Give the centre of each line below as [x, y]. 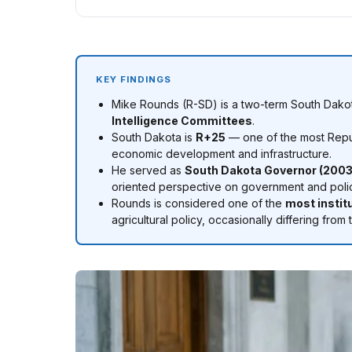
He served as [148, 170]
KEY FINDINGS [134, 79]
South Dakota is [154, 137]
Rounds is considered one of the [198, 203]
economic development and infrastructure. [222, 154]
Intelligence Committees [182, 121]
